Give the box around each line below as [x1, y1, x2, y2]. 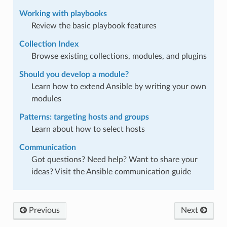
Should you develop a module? [19, 70, 129, 79]
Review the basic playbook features [31, 21, 157, 30]
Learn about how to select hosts [31, 125, 145, 133]
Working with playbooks [19, 9, 107, 18]
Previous [26, 206, 60, 214]
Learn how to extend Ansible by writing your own [31, 82, 206, 91]
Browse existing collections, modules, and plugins [31, 52, 207, 60]
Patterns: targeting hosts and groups [19, 112, 149, 121]
